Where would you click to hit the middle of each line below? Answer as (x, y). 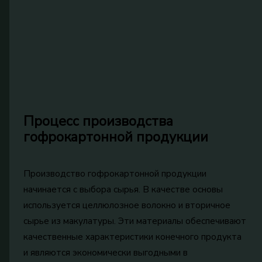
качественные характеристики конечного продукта (133, 236)
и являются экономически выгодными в (106, 252)
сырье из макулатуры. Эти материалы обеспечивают (135, 220)
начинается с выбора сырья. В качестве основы (123, 189)
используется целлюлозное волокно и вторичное (127, 205)
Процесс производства (99, 121)
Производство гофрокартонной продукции (115, 173)
